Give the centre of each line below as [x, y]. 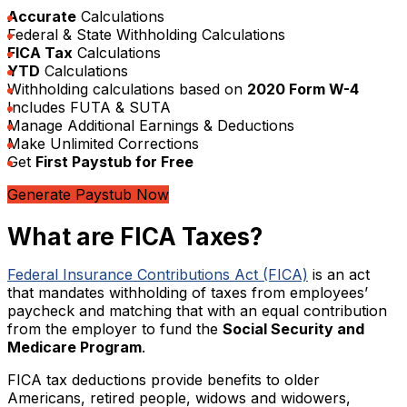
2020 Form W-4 [303, 89]
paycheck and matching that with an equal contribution [197, 311]
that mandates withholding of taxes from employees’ [188, 293]
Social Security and [293, 329]
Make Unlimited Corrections [103, 143]
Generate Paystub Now [88, 194]
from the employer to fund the [115, 329]
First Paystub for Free [114, 161]
